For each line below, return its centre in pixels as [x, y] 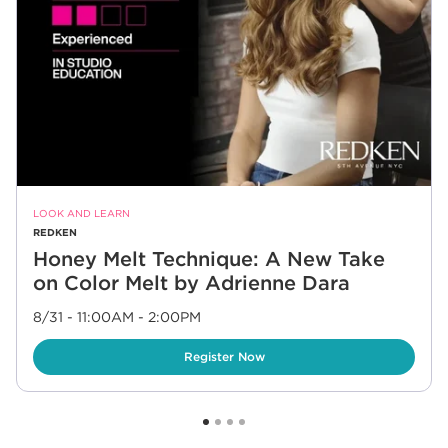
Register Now [224, 356]
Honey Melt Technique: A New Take [209, 258]
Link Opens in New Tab [104, 345]
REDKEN [55, 232]
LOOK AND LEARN [81, 213]
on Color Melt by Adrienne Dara [191, 282]
